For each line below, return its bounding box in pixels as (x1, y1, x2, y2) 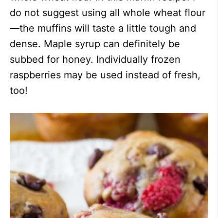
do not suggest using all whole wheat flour (10, 7, 205, 19)
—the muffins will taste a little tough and (10, 22, 196, 35)
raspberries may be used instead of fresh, (10, 69, 200, 81)
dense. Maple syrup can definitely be (10, 38, 180, 50)
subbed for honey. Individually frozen (10, 54, 181, 66)
